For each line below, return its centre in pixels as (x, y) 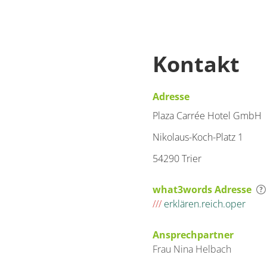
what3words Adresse (202, 190)
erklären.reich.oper (204, 204)
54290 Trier (177, 159)
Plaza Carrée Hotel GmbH (207, 116)
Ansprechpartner (193, 235)
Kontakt (196, 64)
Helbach (213, 249)
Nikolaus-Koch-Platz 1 (198, 137)
